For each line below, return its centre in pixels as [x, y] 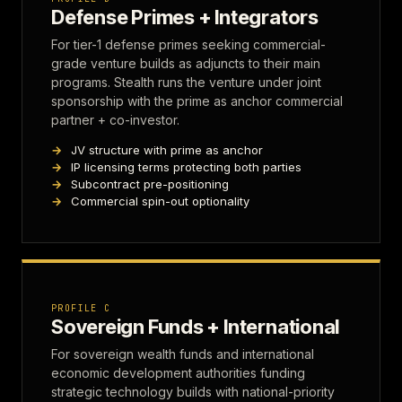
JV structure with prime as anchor [167, 150]
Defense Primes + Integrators [185, 17]
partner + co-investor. [115, 120]
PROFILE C [81, 308]
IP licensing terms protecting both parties [186, 167]
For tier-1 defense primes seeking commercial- [188, 44]
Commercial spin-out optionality [160, 201]
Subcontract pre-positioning [150, 184]
